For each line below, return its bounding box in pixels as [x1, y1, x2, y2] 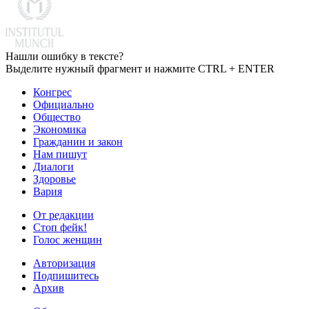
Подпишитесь [33, 269, 99, 281]
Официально [33, 98, 94, 110]
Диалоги [33, 160, 74, 172]
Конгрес [33, 86, 72, 98]
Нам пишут [33, 148, 87, 160]
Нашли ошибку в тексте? [6, 50, 123, 62]
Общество [33, 110, 81, 123]
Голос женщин [33, 233, 102, 246]
